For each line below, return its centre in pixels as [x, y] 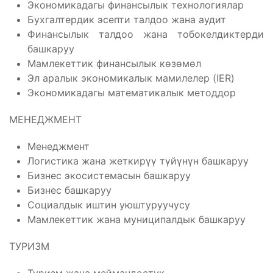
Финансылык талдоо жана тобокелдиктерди [146, 34]
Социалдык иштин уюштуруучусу [109, 205]
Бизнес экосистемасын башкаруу [109, 176]
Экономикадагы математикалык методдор [132, 93]
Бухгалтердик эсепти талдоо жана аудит [127, 20]
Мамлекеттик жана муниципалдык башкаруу [136, 220]
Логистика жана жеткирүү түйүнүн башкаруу [138, 161]
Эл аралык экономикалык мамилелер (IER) [131, 78]
